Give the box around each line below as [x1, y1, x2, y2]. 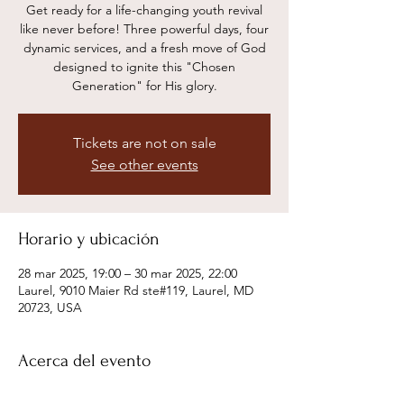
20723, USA [18, 299, 82, 317]
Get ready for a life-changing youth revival [26, 2, 262, 19]
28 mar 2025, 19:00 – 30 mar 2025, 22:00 [18, 265, 237, 282]
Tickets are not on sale [72, 134, 216, 152]
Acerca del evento [18, 351, 151, 372]
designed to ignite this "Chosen [53, 59, 235, 76]
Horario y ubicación [18, 229, 160, 250]
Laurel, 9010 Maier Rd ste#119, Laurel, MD [18, 282, 253, 299]
